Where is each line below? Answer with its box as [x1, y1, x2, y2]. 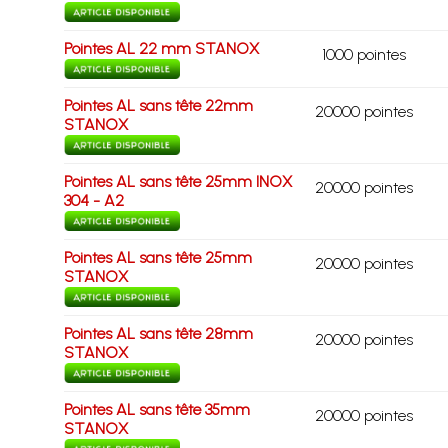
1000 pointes [321, 45, 406, 64]
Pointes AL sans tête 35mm [63, 400, 250, 419]
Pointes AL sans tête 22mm [63, 96, 253, 115]
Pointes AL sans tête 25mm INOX [63, 172, 292, 191]
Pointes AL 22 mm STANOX [63, 39, 259, 58]
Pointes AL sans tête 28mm [63, 324, 253, 343]
